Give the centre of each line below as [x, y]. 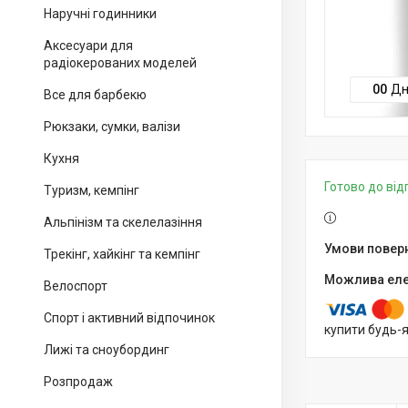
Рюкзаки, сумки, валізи [112, 127]
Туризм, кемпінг [92, 190]
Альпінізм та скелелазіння [123, 222]
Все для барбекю [95, 95]
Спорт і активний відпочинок [129, 318]
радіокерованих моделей [120, 63]
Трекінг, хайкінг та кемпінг [122, 254]
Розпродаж [78, 382]
